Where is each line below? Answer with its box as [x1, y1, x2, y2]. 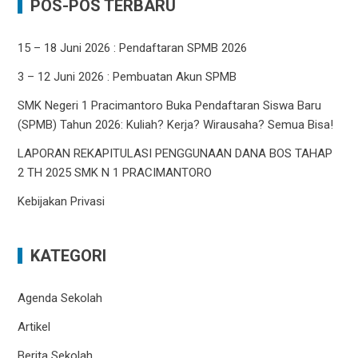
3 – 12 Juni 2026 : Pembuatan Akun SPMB [18, 70, 237, 85]
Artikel [18, 320, 51, 335]
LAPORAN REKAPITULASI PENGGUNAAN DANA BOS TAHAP [18, 146, 333, 161]
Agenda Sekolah [18, 291, 103, 306]
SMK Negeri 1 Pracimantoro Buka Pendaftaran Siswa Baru [18, 98, 322, 113]
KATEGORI [30, 246, 107, 266]
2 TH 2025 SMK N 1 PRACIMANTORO [18, 165, 213, 181]
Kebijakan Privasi [18, 194, 105, 209]
